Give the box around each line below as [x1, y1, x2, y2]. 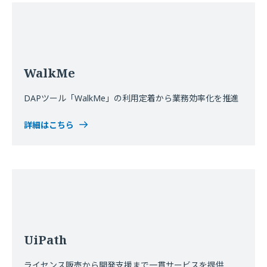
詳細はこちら [24, 119, 74, 131]
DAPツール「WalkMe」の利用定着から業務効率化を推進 [24, 92, 239, 104]
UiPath [24, 232, 67, 248]
